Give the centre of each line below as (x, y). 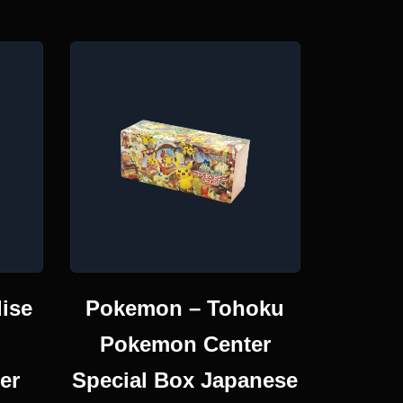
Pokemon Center (185, 344)
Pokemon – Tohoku (185, 308)
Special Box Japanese (185, 380)
